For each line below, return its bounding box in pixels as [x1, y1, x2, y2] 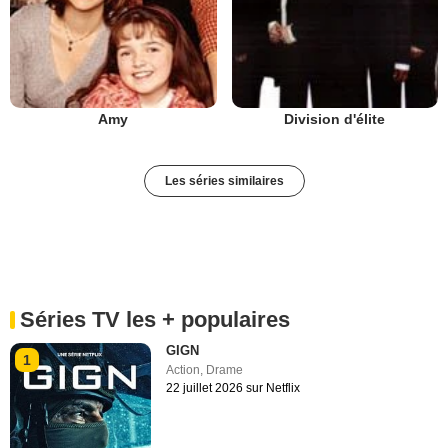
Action [166, 362, 201, 377]
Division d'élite [284, 110, 386, 127]
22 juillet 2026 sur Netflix [166, 380, 301, 395]
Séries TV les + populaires [20, 306, 290, 332]
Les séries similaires [164, 173, 284, 188]
